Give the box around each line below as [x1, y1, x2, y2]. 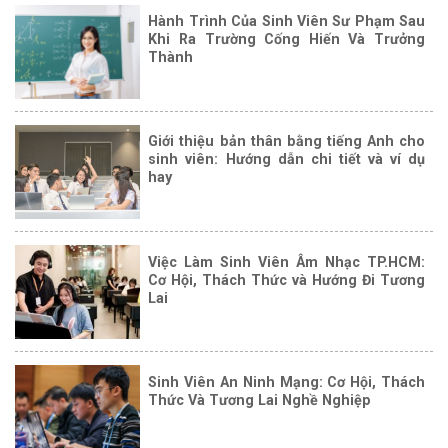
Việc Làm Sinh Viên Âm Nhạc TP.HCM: [148, 253, 425, 270]
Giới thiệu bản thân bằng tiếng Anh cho [148, 133, 425, 150]
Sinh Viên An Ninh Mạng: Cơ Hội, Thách [148, 373, 425, 390]
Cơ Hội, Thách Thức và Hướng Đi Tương [148, 271, 425, 288]
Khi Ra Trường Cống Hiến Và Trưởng [148, 31, 425, 48]
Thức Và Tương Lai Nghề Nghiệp [148, 391, 372, 408]
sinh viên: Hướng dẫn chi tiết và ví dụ [148, 151, 425, 168]
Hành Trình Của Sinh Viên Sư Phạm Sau [148, 13, 425, 30]
